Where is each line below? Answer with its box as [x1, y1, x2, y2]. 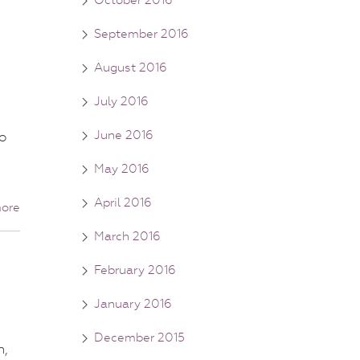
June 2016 [94, 127, 153, 142]
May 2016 [94, 161, 149, 176]
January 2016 [94, 296, 172, 311]
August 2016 [94, 59, 167, 75]
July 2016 [94, 93, 149, 108]
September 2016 [94, 26, 189, 41]
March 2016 [94, 228, 161, 243]
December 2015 [94, 329, 185, 345]
